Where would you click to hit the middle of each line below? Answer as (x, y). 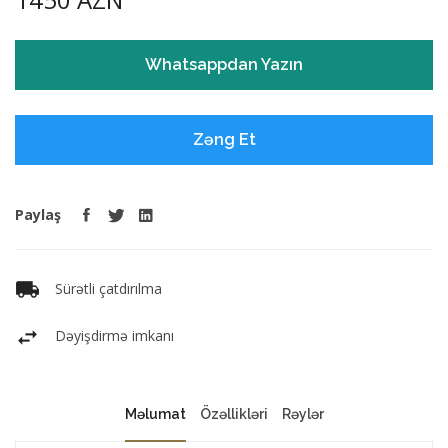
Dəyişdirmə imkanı (114, 336)
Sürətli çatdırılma (108, 289)
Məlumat (155, 413)
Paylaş (38, 215)
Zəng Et (224, 140)
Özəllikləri (233, 413)
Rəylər (302, 413)
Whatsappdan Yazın (224, 65)
